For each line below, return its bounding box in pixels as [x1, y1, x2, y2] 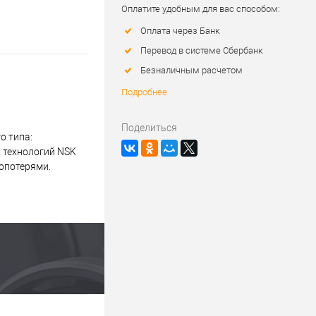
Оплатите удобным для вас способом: [121, 4, 280, 15]
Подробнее [121, 87, 167, 98]
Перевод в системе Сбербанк [140, 45, 263, 56]
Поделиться [121, 122, 177, 134]
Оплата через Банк [140, 25, 220, 37]
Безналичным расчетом [140, 65, 243, 76]
